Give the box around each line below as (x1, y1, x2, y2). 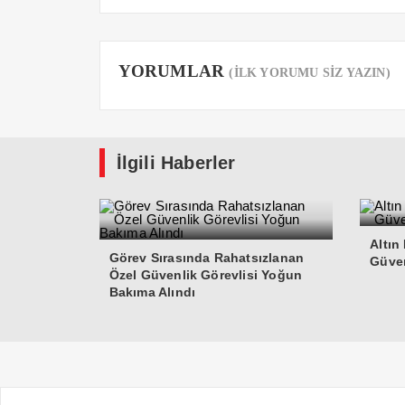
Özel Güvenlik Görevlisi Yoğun (108, 268, 303, 282)
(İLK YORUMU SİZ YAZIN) (229, 66, 391, 80)
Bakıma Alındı (108, 285, 196, 299)
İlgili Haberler (116, 153, 236, 173)
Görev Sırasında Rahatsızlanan (108, 250, 305, 265)
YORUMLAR (118, 61, 230, 80)
